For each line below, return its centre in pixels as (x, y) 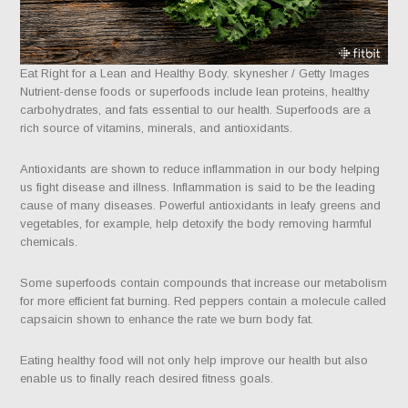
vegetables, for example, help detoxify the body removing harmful (196, 224)
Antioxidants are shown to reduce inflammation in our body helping (200, 169)
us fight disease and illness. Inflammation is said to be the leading (198, 188)
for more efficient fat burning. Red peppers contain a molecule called (204, 301)
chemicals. (49, 242)
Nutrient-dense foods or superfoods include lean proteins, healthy (195, 92)
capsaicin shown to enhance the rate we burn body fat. (167, 320)
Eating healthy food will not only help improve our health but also (194, 361)
